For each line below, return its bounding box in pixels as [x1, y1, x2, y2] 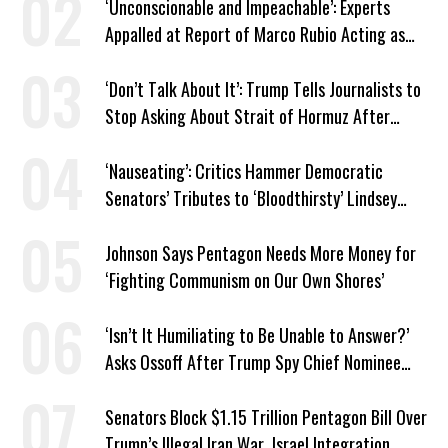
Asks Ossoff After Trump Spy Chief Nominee [105, 349, 401, 376]
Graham [105, 212, 157, 239]
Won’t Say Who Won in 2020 [105, 376, 294, 403]
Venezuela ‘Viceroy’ [105, 48, 234, 75]
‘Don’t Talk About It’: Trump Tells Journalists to [105, 76, 421, 103]
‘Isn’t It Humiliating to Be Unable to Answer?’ [105, 322, 409, 349]
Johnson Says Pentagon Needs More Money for [105, 240, 416, 267]
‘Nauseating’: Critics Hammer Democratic [105, 158, 383, 185]
